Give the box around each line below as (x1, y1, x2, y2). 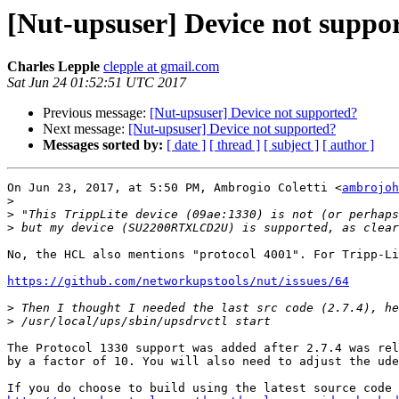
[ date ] (167, 137, 206, 153)
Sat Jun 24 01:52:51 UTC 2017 (7, 75, 186, 91)
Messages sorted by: (43, 137, 163, 153)
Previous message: (43, 105, 150, 121)
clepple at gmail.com (103, 59, 219, 75)
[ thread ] (209, 137, 260, 153)
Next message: (43, 121, 128, 137)
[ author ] (322, 137, 374, 153)
